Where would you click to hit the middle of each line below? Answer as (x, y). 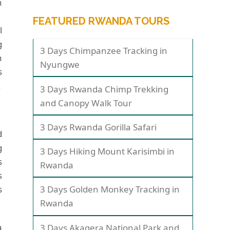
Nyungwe (60, 65)
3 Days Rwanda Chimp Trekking (104, 89)
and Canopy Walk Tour (86, 103)
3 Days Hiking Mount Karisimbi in (108, 151)
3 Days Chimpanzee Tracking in (104, 51)
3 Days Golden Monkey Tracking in (110, 189)
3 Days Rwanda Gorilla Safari (99, 127)
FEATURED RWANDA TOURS (101, 21)
